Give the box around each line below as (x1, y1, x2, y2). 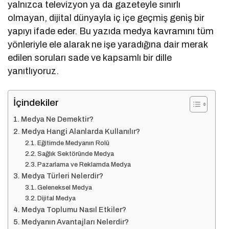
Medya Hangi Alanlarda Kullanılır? (21, 127, 140, 136)
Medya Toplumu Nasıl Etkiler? (21, 205, 126, 214)
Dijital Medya (37, 195, 76, 202)
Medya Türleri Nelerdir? (21, 172, 103, 180)
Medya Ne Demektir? (20, 115, 94, 124)
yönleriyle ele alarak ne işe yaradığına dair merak (8, 39, 208, 50)
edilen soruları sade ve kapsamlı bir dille (8, 53, 172, 63)
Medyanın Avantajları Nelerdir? (21, 218, 129, 226)
